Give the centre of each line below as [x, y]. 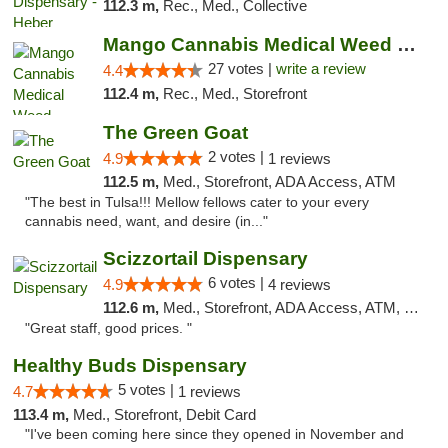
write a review [320, 68]
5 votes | [148, 389]
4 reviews [299, 284]
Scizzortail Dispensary [205, 258]
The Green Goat [175, 132]
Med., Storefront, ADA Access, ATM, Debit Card [283, 307]
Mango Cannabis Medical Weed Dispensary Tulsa [406, 44]
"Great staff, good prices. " [108, 328]
